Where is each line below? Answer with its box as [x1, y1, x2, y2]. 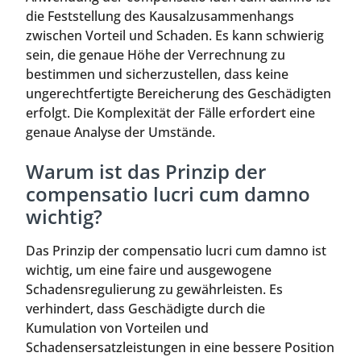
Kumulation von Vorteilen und [26, 318, 209, 337]
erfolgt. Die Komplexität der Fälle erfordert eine [26, 104, 315, 122]
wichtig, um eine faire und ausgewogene [26, 260, 272, 279]
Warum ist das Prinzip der [26, 157, 266, 185]
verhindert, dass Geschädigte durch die [26, 299, 265, 317]
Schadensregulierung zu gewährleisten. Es [26, 280, 283, 298]
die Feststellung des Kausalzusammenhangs [26, 7, 294, 26]
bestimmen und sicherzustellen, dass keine [26, 65, 288, 84]
